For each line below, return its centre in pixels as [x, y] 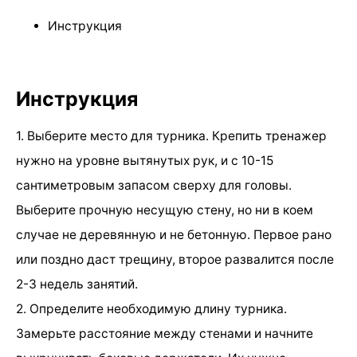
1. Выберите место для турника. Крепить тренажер [171, 135]
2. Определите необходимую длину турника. [151, 308]
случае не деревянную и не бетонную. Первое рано [174, 234]
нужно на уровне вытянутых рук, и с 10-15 [145, 160]
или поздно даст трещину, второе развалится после [175, 259]
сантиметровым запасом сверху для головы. [154, 185]
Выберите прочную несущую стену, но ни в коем [165, 210]
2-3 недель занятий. [77, 284]
